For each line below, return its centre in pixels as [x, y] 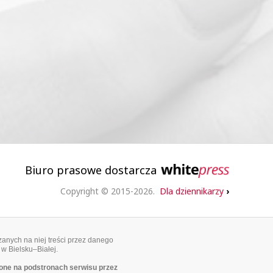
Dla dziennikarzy [193, 191]
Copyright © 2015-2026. [110, 191]
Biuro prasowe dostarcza [93, 170]
